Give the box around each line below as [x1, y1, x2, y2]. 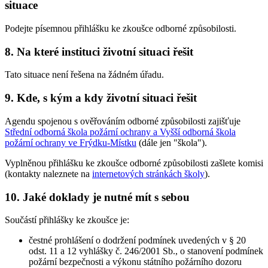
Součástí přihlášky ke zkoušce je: [5, 215, 129, 226]
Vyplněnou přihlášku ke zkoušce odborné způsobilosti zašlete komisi [5, 157, 263, 168]
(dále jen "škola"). [136, 137, 207, 148]
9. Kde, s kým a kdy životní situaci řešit [5, 92, 197, 105]
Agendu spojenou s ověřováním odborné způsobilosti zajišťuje [5, 115, 240, 126]
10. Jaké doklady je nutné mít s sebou [5, 190, 190, 203]
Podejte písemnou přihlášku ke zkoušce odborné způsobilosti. [5, 23, 236, 33]
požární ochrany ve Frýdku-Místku [5, 137, 136, 148]
